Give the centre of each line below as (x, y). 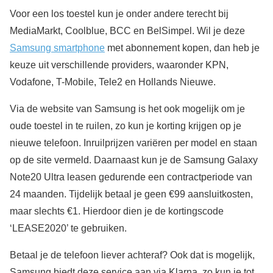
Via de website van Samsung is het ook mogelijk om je (127, 109)
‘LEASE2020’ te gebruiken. (68, 229)
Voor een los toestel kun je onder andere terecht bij (119, 14)
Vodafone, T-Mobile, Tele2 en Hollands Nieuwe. (113, 82)
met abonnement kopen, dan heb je (182, 48)
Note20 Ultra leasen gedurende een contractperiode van (131, 177)
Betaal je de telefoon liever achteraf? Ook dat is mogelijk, (132, 255)
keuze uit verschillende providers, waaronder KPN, (119, 65)
